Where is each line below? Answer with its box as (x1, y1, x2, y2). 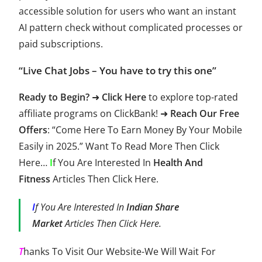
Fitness (19, 172, 51, 185)
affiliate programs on (19, 106, 115, 120)
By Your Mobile (174, 123, 243, 136)
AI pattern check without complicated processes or (19, 20, 243, 34)
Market (32, 216, 63, 230)
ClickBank (114, 106, 156, 120)
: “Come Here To (47, 123, 122, 136)
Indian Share (126, 200, 180, 213)
